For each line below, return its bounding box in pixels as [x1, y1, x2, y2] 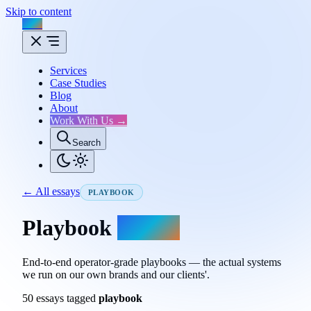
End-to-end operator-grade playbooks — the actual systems [22, 255, 281, 268]
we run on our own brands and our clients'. [22, 268, 210, 280]
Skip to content [6, 6, 72, 17]
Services [50, 65, 87, 76]
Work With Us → [50, 115, 127, 126]
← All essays [22, 185, 80, 197]
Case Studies [50, 77, 106, 89]
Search [72, 137, 101, 148]
